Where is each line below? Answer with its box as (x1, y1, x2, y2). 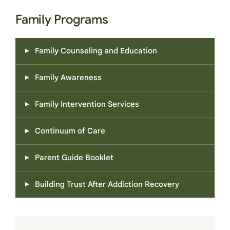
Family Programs (15, 12, 108, 28)
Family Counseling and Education (35, 46, 157, 56)
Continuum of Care (35, 126, 105, 136)
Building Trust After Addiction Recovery (35, 180, 179, 189)
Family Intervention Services (35, 100, 139, 109)
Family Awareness (35, 73, 102, 83)
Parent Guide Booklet (35, 153, 113, 163)
